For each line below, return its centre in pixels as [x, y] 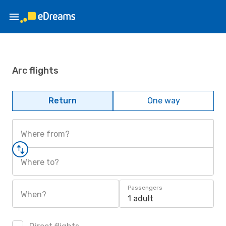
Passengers [145, 188]
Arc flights [35, 70]
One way [163, 101]
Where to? [40, 162]
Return [63, 101]
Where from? [45, 134]
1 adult [140, 199]
